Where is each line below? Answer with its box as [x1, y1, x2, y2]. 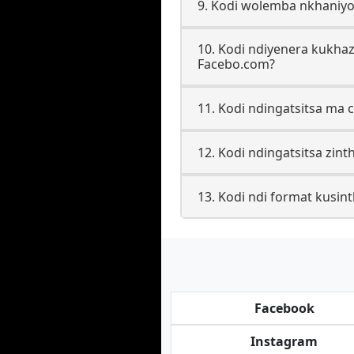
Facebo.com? [198, 55, 275, 73]
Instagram [250, 333, 318, 350]
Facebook [254, 299, 314, 317]
